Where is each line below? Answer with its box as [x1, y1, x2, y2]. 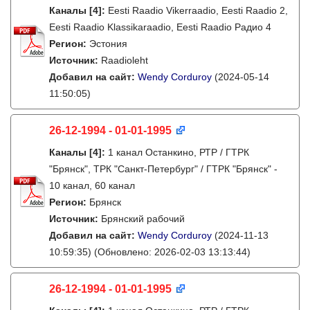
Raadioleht [101, 55, 148, 66]
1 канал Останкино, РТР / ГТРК [108, 147, 249, 158]
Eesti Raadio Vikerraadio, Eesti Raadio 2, [108, 5, 288, 16]
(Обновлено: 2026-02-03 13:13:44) [91, 246, 250, 257]
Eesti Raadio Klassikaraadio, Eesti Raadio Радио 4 [49, 21, 271, 33]
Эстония [89, 38, 127, 49]
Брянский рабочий [101, 213, 185, 224]
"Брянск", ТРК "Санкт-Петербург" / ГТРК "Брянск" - [49, 163, 277, 174]
